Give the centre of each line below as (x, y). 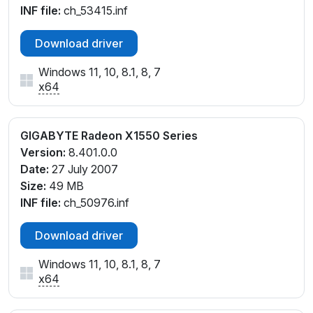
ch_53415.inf (94, 10)
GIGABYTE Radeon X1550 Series (109, 135)
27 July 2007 (83, 169)
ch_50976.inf (95, 203)
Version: (43, 153)
